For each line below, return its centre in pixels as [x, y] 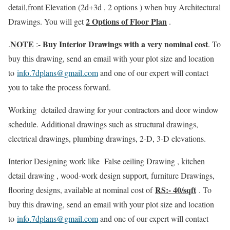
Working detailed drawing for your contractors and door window [113, 110]
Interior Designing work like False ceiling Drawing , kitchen [107, 161]
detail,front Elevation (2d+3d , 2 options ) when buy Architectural [114, 7]
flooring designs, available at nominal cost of [82, 190]
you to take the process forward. [60, 87]
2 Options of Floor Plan [126, 21]
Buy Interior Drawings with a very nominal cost [125, 44]
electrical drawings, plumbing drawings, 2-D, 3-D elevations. [107, 138]
